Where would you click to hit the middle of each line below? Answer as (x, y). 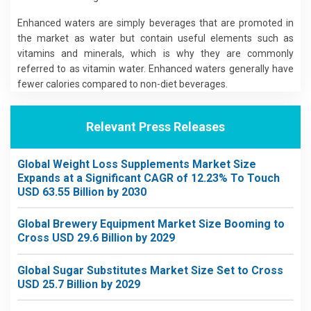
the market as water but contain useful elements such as (155, 38)
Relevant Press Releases (155, 127)
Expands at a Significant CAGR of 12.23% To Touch (149, 178)
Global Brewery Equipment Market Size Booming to (151, 224)
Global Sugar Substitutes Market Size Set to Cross (150, 270)
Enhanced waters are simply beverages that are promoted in (155, 23)
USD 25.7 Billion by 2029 (79, 284)
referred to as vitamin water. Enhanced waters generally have (155, 68)
